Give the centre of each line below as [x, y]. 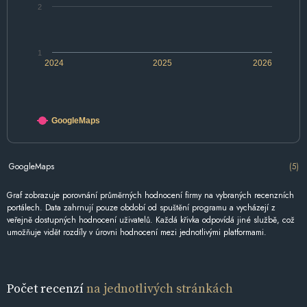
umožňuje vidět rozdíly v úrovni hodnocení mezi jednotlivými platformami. [137, 233]
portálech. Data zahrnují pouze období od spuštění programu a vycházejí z [141, 208]
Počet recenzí [47, 288]
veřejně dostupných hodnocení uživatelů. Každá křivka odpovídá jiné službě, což [151, 220]
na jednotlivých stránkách [160, 288]
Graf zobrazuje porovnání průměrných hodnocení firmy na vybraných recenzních [150, 196]
